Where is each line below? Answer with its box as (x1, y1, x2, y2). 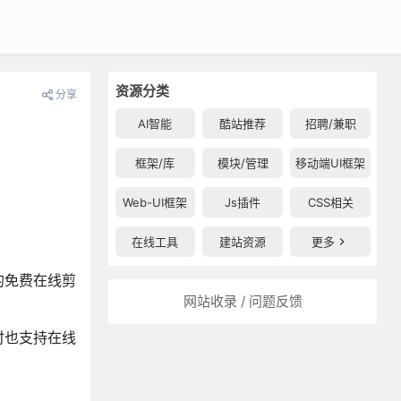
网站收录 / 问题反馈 (183, 293, 303, 310)
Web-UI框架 (123, 195, 188, 209)
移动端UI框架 (295, 156, 366, 170)
